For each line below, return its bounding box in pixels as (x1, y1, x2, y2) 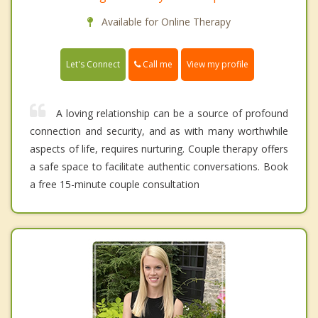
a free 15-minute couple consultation (30, 177, 199, 192)
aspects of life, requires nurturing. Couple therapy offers (30, 142, 288, 156)
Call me (141, 57, 172, 70)
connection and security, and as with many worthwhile (30, 124, 288, 138)
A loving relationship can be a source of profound (56, 106, 288, 121)
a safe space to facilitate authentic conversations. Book (30, 160, 288, 174)
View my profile (187, 58, 248, 71)
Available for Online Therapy (99, 14, 231, 28)
